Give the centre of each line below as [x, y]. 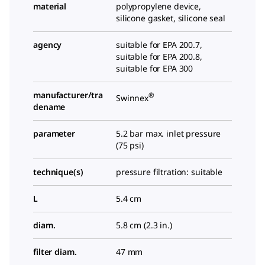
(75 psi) [130, 145]
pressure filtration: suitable [169, 172]
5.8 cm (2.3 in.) [144, 225]
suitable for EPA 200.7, [159, 45]
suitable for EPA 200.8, [159, 56]
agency [48, 45]
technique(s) [58, 172]
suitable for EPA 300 [155, 68]
